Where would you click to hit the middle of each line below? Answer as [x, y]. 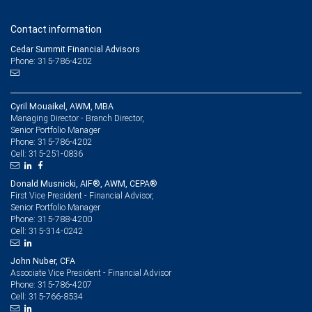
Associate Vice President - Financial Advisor [91, 273]
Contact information [56, 29]
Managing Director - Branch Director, [77, 118]
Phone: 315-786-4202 [51, 61]
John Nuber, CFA [43, 261]
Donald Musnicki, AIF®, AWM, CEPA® [84, 184]
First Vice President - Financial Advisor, [82, 195]
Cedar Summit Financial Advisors [75, 49]
